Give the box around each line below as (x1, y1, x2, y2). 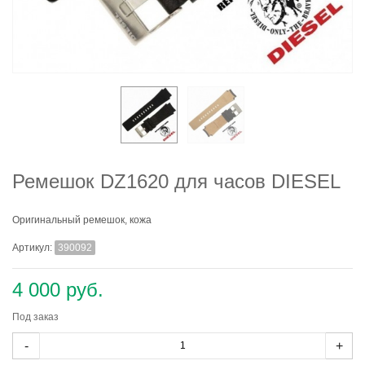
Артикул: (12, 241, 55, 253)
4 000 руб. (12, 278, 103, 301)
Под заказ (12, 310, 59, 323)
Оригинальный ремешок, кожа (12, 214, 152, 226)
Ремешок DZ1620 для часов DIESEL (12, 170, 341, 192)
